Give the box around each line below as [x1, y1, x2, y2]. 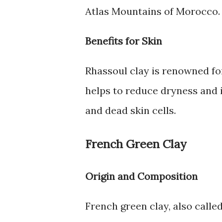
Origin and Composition [85, 169, 198, 182]
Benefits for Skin [85, 35, 162, 48]
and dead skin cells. [85, 104, 176, 117]
